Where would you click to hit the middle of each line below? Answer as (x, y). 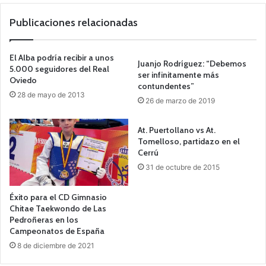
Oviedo (23, 80)
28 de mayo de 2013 (51, 95)
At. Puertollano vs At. (177, 130)
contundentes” (166, 86)
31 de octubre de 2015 (183, 167)
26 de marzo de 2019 (180, 101)
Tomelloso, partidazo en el (189, 141)
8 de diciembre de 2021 (56, 245)
